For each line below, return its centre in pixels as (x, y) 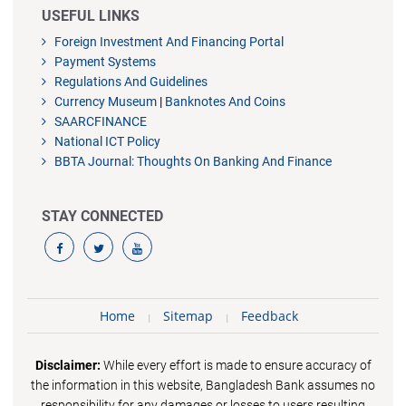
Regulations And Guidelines (130, 81)
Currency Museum (105, 101)
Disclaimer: (68, 365)
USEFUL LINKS (91, 15)
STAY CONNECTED (102, 216)
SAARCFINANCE (100, 121)
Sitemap (188, 315)
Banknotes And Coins (226, 101)
